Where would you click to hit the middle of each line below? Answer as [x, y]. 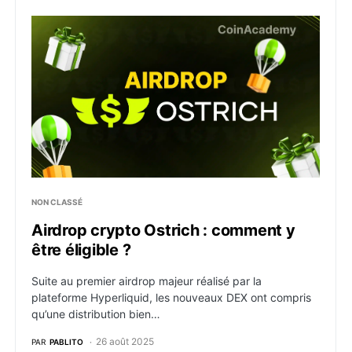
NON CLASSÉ [57, 202]
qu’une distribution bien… [96, 314]
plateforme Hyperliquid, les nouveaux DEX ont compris [171, 297]
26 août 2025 [125, 341]
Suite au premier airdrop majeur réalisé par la [147, 281]
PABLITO [66, 341]
